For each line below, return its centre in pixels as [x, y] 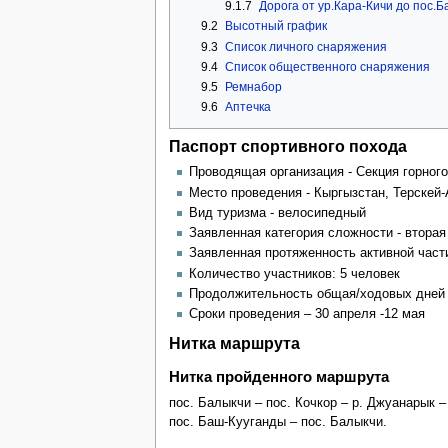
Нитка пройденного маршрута [278, 376]
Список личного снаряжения [305, 46]
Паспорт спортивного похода [287, 145]
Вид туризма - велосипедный [277, 212]
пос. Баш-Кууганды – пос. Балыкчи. [277, 422]
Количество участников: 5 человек [294, 273]
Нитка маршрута [234, 342]
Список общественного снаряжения [327, 66]
